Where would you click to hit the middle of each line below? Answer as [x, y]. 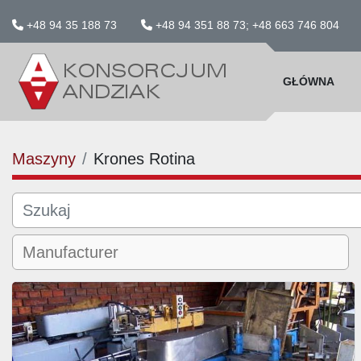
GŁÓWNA [309, 81]
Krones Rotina [144, 159]
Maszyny [44, 159]
